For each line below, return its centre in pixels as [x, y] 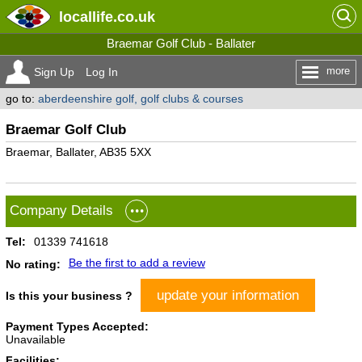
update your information [227, 295]
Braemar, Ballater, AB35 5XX [78, 152]
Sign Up [54, 72]
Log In [101, 72]
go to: [21, 99]
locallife [86, 17]
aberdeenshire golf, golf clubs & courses [140, 99]
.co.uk [134, 17]
